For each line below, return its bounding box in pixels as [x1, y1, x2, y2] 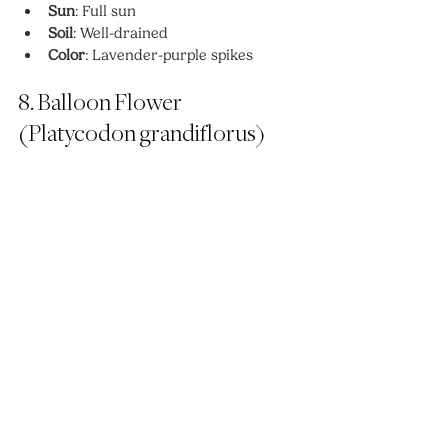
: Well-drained [73, 23, 168, 42]
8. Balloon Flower [18, 90, 185, 116]
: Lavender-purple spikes [85, 45, 253, 64]
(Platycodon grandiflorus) [18, 121, 265, 147]
